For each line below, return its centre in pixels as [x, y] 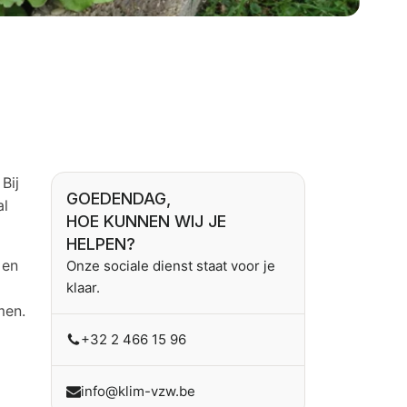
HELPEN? [101, 244]
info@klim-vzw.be [138, 391]
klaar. [83, 288]
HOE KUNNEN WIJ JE [146, 221]
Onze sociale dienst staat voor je [171, 266]
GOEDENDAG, [119, 199]
